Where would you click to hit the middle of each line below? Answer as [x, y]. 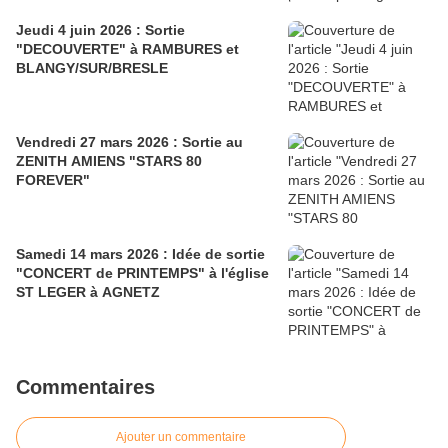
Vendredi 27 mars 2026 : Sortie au [129, 142]
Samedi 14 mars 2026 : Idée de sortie [140, 254]
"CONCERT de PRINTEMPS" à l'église [142, 273]
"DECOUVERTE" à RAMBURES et [127, 49]
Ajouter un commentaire [181, 437]
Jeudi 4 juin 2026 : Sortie [100, 30]
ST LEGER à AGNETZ [88, 292]
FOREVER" [53, 180]
